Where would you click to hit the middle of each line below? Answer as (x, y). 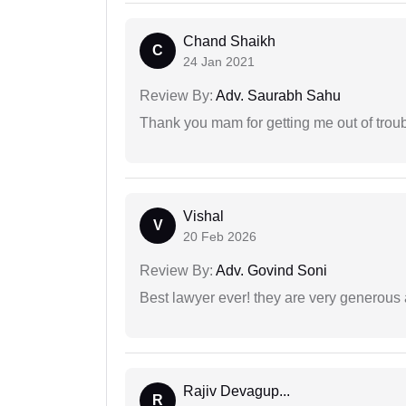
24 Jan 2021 (219, 62)
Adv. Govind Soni (270, 271)
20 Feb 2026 (220, 237)
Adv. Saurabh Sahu (277, 96)
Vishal (203, 217)
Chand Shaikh (229, 42)
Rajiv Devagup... (237, 391)
